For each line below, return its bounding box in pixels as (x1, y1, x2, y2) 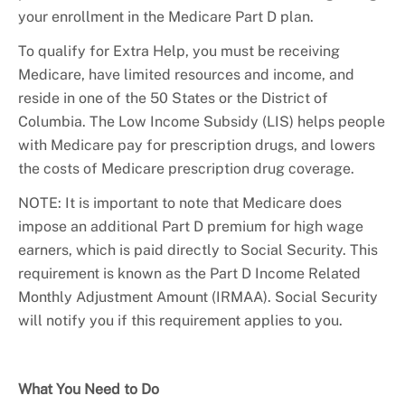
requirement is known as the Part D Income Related (18, 265, 361, 283)
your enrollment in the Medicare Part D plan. (18, 8, 314, 26)
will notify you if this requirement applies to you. (18, 312, 346, 330)
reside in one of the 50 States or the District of (18, 89, 328, 108)
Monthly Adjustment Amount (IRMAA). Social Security (18, 288, 378, 306)
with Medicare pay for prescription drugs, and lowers (18, 137, 375, 155)
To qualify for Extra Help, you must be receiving (18, 42, 340, 61)
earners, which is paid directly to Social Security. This (18, 241, 378, 259)
